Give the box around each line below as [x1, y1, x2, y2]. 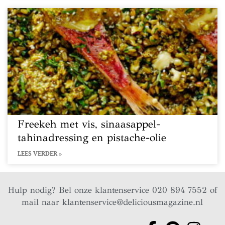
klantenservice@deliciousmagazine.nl [62, 197, 203, 207]
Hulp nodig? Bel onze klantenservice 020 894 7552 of [8, 185, 217, 195]
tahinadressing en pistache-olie [18, 131, 166, 144]
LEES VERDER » [18, 150, 62, 157]
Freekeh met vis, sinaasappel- [18, 118, 160, 131]
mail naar [22, 197, 63, 207]
